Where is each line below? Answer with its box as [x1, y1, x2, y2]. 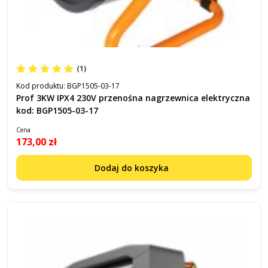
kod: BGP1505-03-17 [16, 105, 98, 116]
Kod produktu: [16, 81, 67, 91]
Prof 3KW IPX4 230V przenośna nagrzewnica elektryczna [16, 92, 250, 103]
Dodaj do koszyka [94, 162, 171, 173]
